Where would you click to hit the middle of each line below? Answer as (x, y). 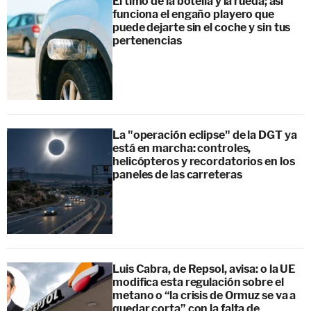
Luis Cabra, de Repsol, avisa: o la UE (204, 269)
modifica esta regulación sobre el (198, 282)
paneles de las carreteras (177, 174)
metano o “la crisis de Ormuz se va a (204, 295)
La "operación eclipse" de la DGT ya (205, 135)
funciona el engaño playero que (193, 14)
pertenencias (147, 40)
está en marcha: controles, (182, 148)
